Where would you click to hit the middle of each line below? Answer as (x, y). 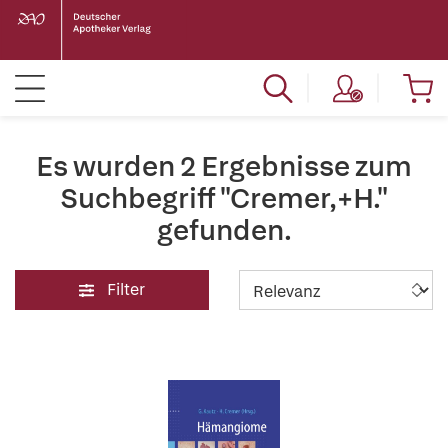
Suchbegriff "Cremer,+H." (224, 198)
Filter (126, 289)
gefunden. (224, 230)
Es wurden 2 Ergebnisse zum (224, 166)
